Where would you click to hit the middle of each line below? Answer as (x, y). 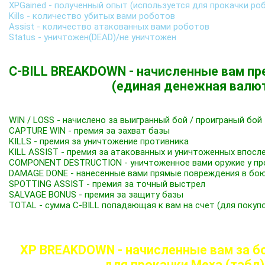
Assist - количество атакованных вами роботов (109, 26)
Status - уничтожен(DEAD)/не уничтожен (93, 37)
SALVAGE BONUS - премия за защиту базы (96, 194)
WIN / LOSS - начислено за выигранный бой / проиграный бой (135, 120)
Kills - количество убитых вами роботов (92, 16)
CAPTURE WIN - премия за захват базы (89, 130)
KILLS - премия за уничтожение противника (99, 141)
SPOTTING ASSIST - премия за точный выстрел (107, 184)
